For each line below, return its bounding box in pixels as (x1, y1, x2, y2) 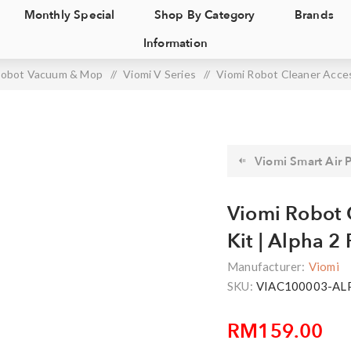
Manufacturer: (227, 259, 306, 273)
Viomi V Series (123, 67, 197, 81)
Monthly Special (24, 7, 115, 23)
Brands (294, 7, 334, 23)
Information (143, 35, 208, 51)
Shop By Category (154, 7, 255, 23)
